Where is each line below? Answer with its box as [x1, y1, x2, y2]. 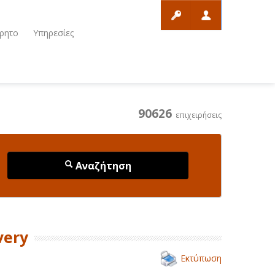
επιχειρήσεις [172, 110, 222, 120]
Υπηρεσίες [33, 27, 74, 39]
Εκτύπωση [180, 252, 222, 264]
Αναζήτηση [73, 158, 131, 172]
